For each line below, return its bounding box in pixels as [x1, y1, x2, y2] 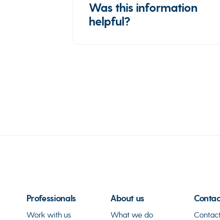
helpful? [88, 14, 130, 29]
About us [110, 193, 144, 204]
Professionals [26, 193, 76, 204]
